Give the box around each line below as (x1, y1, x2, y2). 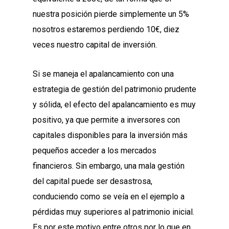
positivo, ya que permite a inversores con (33, 115, 180, 125)
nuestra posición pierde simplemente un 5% (33, 9, 189, 19)
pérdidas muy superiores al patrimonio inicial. (33, 207, 194, 217)
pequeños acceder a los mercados (33, 146, 156, 156)
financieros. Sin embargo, (33, 161, 124, 171)
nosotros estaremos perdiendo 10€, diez (33, 25, 179, 35)
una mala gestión (124, 161, 185, 171)
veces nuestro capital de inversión (33, 40, 155, 50)
